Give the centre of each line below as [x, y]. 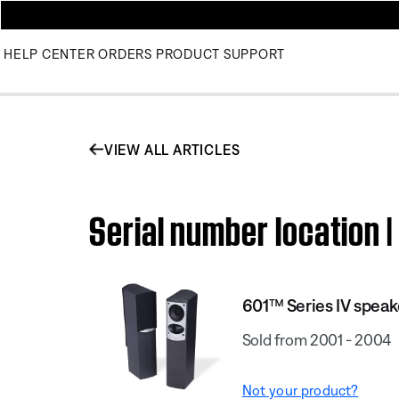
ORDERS [125, 54]
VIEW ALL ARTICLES [172, 149]
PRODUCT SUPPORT [220, 54]
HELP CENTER [49, 54]
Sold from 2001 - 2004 [317, 339]
